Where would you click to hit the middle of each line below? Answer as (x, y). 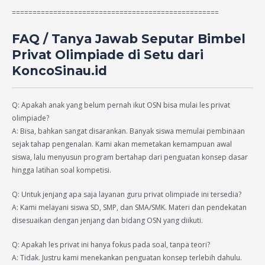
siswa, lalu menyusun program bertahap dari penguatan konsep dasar (130, 157)
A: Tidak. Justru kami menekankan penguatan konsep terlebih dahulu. (127, 258)
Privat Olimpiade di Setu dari (108, 55)
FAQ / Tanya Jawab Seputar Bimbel (129, 39)
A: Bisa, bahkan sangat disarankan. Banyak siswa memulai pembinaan (128, 131)
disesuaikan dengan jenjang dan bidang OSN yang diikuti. (107, 221)
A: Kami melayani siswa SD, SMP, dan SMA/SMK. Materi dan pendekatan (129, 208)
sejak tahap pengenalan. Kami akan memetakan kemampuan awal (122, 144)
